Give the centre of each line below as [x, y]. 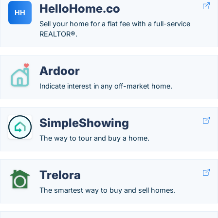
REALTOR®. [58, 34]
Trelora [60, 175]
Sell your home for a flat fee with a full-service [115, 24]
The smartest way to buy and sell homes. [108, 190]
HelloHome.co [80, 9]
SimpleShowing [84, 123]
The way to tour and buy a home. [94, 138]
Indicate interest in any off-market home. [106, 86]
